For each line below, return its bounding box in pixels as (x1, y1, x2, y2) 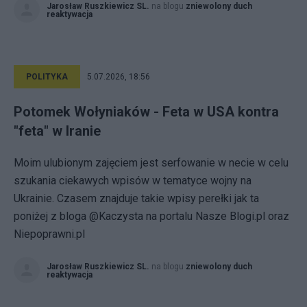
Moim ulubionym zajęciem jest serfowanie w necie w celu (14, 156, 288, 169)
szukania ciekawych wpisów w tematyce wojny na (14, 174, 251, 187)
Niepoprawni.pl (14, 228, 85, 241)
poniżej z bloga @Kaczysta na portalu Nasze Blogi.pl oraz (14, 210, 289, 223)
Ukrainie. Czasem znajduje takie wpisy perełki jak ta (14, 192, 259, 205)
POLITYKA (26, 72, 68, 82)
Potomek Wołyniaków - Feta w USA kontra (14, 103, 279, 120)
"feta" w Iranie (14, 123, 101, 139)
